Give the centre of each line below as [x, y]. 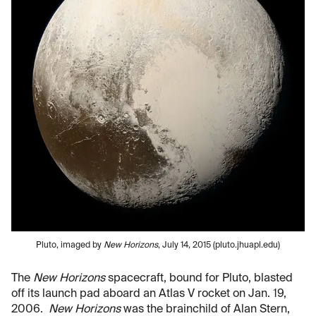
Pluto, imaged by [70, 246]
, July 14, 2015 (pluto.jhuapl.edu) [219, 246]
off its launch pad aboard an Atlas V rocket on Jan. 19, [149, 294]
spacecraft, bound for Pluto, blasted [199, 279]
